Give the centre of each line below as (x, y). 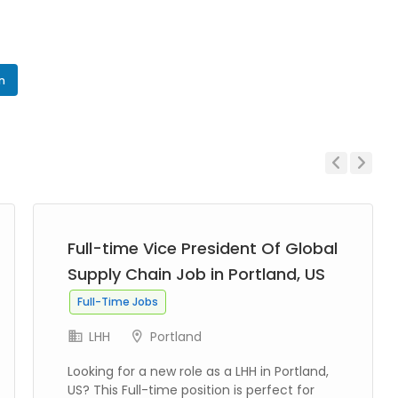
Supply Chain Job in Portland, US (196, 274)
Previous (345, 188)
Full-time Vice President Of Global (203, 248)
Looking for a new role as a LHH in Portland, (198, 371)
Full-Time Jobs (118, 302)
